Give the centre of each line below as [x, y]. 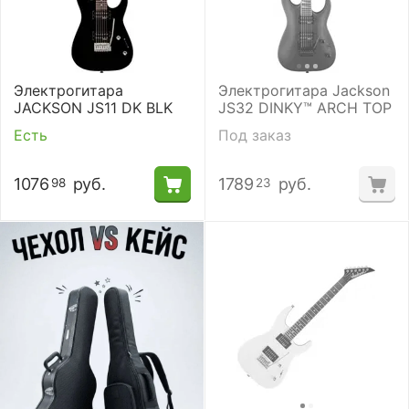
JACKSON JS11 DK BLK [93, 108]
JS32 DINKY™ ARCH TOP [305, 108]
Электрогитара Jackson [304, 90]
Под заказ [255, 135]
